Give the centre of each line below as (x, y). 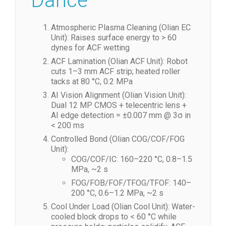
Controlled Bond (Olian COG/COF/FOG (118, 139)
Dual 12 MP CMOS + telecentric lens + (119, 105)
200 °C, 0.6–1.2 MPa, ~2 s (117, 193)
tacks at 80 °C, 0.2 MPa (92, 81)
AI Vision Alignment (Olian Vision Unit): (119, 95)
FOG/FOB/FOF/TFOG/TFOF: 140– (131, 183)
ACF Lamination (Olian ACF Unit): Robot (119, 61)
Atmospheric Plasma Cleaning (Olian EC (121, 27)
